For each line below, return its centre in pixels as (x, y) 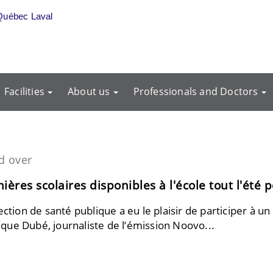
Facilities (25, 91)
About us (89, 91)
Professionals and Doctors (196, 91)
